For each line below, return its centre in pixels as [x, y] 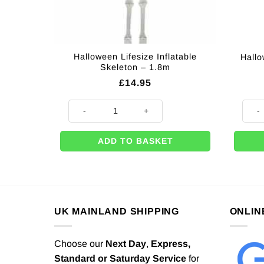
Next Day [126, 243]
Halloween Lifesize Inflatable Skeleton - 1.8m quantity [165, 104]
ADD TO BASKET [135, 141]
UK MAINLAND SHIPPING [117, 212]
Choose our [80, 243]
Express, [171, 243]
